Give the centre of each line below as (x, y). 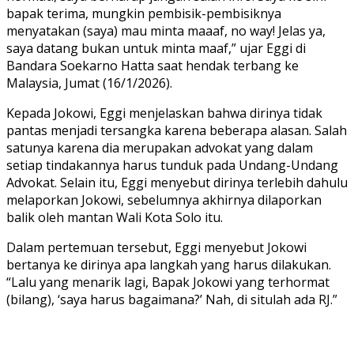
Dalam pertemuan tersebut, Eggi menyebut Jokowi (156, 247)
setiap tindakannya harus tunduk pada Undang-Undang (172, 165)
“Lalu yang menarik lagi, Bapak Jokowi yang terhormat (168, 282)
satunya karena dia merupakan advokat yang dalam (160, 148)
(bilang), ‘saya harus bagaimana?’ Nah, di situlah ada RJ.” (172, 299)
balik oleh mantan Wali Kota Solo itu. (115, 217)
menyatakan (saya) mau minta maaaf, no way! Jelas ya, (166, 31)
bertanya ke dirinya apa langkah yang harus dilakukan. (169, 265)
